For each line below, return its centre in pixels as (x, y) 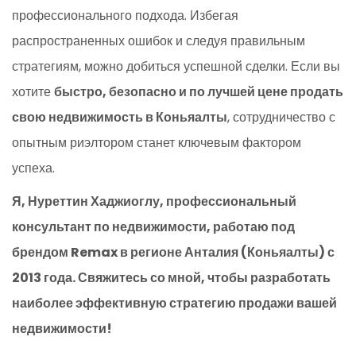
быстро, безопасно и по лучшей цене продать (199, 91)
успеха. (33, 168)
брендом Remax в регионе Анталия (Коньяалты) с (173, 252)
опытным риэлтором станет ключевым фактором (157, 142)
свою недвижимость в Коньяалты (120, 117)
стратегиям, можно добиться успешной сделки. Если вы (176, 66)
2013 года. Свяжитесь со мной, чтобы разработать (171, 277)
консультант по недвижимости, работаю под (153, 226)
